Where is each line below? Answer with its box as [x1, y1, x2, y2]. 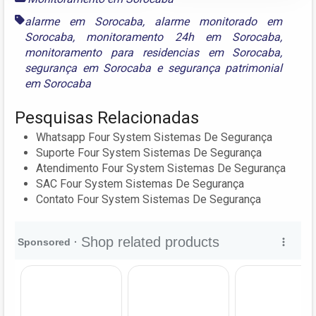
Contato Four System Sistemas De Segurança [36, 192, 261, 206]
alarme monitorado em [154, 14, 283, 28]
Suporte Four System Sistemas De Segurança [36, 145, 262, 159]
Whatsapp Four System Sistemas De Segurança [36, 130, 272, 144]
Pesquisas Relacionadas [15, 107, 199, 128]
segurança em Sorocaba [25, 61, 152, 75]
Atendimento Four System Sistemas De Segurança [36, 161, 286, 175]
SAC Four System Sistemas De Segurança [36, 176, 244, 190]
